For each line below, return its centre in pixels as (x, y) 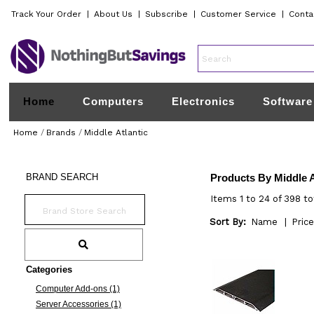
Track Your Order (47, 14)
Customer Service (239, 14)
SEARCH (77, 177)
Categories (49, 269)
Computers (114, 101)
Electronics (204, 101)
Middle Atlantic (116, 132)
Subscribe (167, 14)
